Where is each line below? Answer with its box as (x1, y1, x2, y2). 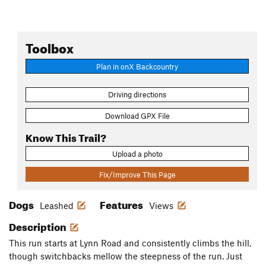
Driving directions (108, 90, 166, 100)
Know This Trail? (26, 128, 106, 144)
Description (9, 217, 68, 234)
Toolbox (26, 36, 74, 56)
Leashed (40, 200, 74, 211)
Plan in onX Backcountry (96, 61, 178, 71)
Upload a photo (112, 148, 163, 159)
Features (100, 195, 145, 212)
